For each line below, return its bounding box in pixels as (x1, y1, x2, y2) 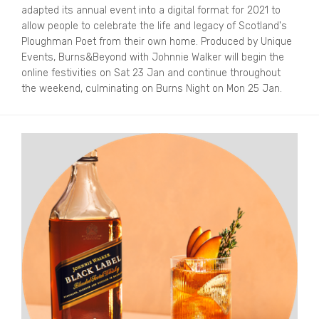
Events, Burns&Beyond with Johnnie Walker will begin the (21, 51, 284, 63)
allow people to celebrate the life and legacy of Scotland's (21, 19, 287, 32)
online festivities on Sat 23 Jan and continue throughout (21, 66, 281, 79)
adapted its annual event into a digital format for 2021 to (21, 4, 281, 16)
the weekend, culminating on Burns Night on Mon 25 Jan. (21, 82, 282, 95)
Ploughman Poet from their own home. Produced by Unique (21, 35, 292, 48)
